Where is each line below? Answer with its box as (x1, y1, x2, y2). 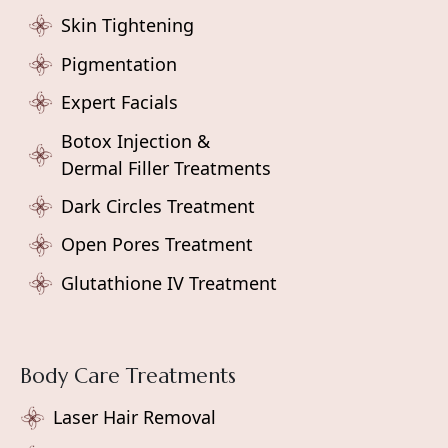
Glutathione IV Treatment (61, 270, 277, 295)
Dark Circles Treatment (61, 193, 255, 218)
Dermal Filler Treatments (61, 155, 271, 180)
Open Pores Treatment (61, 232, 253, 257)
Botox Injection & (61, 128, 210, 153)
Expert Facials (61, 90, 178, 115)
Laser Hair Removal (53, 405, 216, 430)
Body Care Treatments (20, 363, 236, 390)
